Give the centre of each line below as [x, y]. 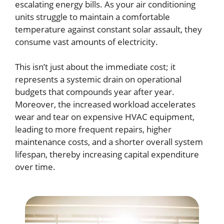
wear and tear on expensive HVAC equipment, [105, 117]
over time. [35, 167]
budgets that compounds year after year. [95, 92]
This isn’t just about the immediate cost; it [95, 67]
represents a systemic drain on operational [98, 79]
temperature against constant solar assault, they [108, 29]
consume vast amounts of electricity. [86, 41]
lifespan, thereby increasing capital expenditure [107, 154]
